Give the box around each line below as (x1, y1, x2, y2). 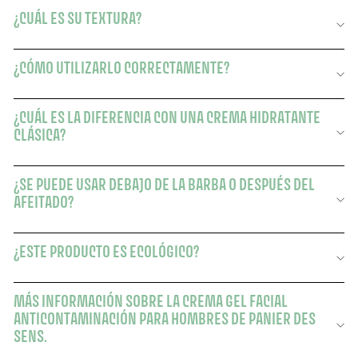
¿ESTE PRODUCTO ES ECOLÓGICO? (14, 242, 199, 261)
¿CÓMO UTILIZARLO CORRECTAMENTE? (14, 58, 229, 78)
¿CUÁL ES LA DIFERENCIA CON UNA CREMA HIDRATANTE (14, 108, 320, 127)
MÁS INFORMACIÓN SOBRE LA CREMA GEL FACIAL (14, 292, 288, 311)
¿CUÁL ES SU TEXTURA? (14, 9, 141, 28)
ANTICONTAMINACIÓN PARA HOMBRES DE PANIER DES (14, 309, 316, 328)
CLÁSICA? (14, 125, 66, 145)
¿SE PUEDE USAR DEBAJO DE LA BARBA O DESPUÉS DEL (14, 175, 315, 194)
